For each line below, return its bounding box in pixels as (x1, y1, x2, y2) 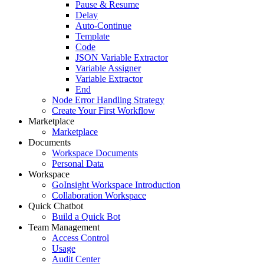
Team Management (28, 222, 100, 232)
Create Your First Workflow (52, 105, 155, 115)
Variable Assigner (75, 63, 141, 73)
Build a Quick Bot (52, 212, 120, 222)
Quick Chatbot (28, 201, 83, 211)
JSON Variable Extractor (75, 52, 168, 62)
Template (75, 31, 110, 41)
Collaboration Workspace (52, 190, 146, 200)
